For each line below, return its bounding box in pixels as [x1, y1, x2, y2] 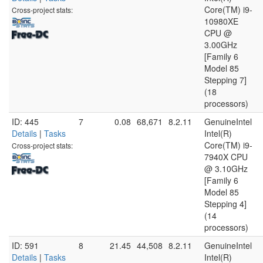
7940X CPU [204, 151, 248, 163]
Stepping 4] [204, 198, 247, 210]
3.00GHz [204, 39, 237, 50]
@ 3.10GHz [204, 163, 248, 174]
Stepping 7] [204, 74, 247, 86]
